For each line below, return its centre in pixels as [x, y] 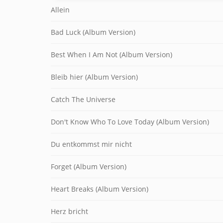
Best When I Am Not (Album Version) [111, 55]
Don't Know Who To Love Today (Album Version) [130, 122]
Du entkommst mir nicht [91, 144]
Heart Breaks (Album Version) [100, 189]
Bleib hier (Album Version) [94, 77]
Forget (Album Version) [89, 167]
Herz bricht [69, 211]
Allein [60, 10]
